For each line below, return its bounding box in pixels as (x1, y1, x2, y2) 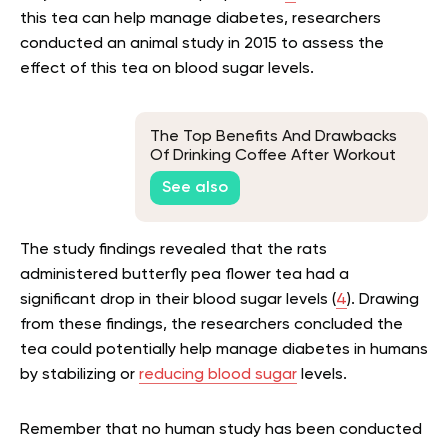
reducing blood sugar (139, 366, 297, 383)
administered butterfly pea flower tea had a (20, 266, 349, 283)
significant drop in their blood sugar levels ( (20, 291, 336, 308)
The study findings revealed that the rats (20, 241, 327, 258)
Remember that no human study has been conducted (20, 421, 422, 438)
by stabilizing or (20, 366, 139, 383)
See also (162, 180, 228, 197)
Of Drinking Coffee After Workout (150, 147, 396, 164)
